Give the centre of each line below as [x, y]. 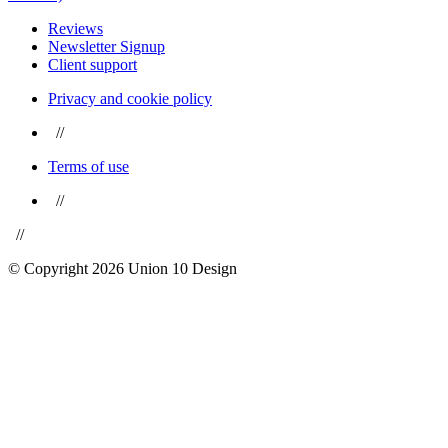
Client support [92, 65]
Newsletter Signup [106, 47]
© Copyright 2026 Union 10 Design [122, 269]
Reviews [75, 29]
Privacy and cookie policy [130, 99]
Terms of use [88, 167]
